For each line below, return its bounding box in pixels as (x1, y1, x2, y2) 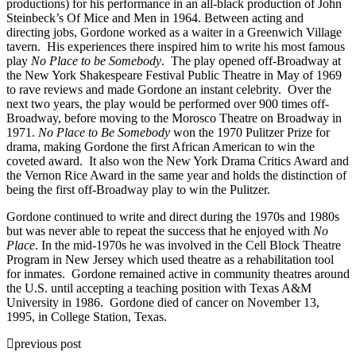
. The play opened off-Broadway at (161, 53, 341, 68)
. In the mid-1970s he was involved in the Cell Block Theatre (35, 238, 341, 252)
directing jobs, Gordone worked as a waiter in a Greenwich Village (6, 25, 342, 39)
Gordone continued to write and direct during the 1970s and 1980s (6, 209, 339, 223)
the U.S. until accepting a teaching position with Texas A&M (6, 281, 311, 295)
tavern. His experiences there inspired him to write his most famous (6, 39, 345, 53)
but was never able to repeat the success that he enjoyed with (6, 223, 313, 238)
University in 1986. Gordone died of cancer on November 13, (6, 295, 319, 309)
